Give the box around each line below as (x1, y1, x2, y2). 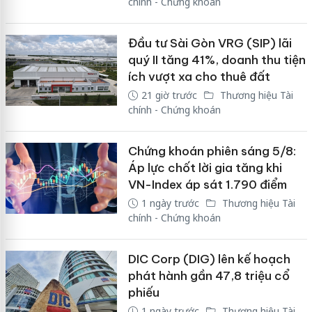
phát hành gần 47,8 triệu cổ (127, 268, 290, 284)
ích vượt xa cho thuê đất (127, 69, 270, 85)
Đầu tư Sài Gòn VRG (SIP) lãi (127, 36, 292, 52)
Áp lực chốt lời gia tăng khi (127, 160, 282, 176)
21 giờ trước (141, 88, 197, 102)
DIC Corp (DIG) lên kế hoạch (127, 251, 290, 267)
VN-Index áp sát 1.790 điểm (127, 177, 287, 193)
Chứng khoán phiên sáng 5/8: (127, 143, 296, 159)
